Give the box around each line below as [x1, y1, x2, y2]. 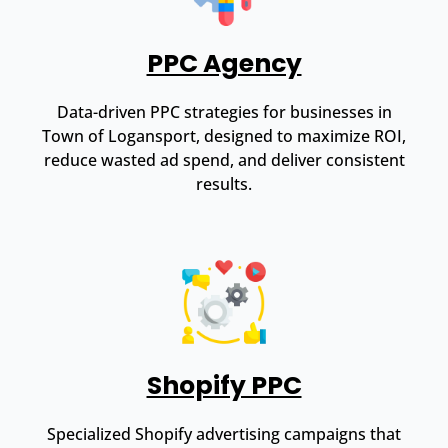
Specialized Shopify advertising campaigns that [47, 422, 401, 445]
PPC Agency [146, 45, 302, 81]
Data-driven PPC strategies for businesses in [56, 100, 392, 123]
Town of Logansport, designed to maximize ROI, [42, 124, 406, 147]
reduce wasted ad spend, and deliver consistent [43, 148, 405, 171]
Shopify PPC [146, 367, 302, 403]
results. [196, 172, 252, 195]
